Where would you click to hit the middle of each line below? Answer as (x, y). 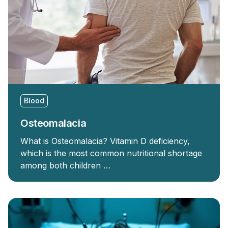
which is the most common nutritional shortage (111, 153)
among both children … (65, 165)
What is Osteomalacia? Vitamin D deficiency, (105, 141)
